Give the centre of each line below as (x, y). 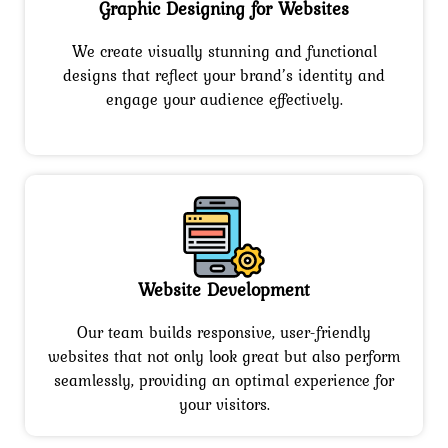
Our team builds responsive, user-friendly (224, 332)
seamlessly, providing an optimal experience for (224, 380)
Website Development (224, 290)
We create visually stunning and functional (224, 51)
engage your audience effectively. (224, 99)
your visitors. (224, 404)
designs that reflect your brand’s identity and (224, 75)
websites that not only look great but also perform (224, 356)
